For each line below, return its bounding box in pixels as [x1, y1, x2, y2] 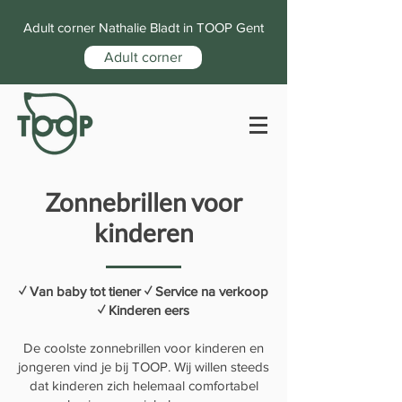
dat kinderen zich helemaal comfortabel [29, 377, 258, 393]
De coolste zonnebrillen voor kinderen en [23, 339, 264, 355]
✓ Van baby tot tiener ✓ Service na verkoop [19, 283, 268, 299]
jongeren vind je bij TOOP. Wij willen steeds [18, 358, 269, 374]
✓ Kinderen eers [98, 301, 189, 318]
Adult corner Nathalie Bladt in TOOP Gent [23, 20, 264, 35]
